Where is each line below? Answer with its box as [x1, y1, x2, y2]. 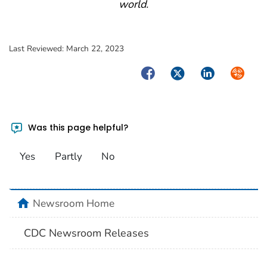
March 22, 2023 [66, 42, 124, 54]
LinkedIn [197, 64, 239, 79]
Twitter [167, 64, 202, 79]
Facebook [138, 64, 185, 79]
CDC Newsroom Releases [24, 225, 150, 240]
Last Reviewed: [9, 42, 66, 54]
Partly [54, 149, 82, 163]
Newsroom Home [33, 195, 114, 210]
